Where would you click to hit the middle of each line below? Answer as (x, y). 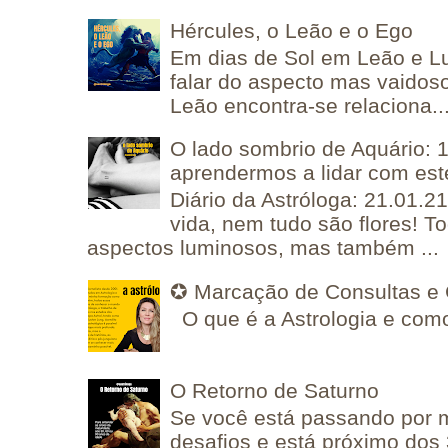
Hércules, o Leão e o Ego (292, 31)
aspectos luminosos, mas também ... (263, 248)
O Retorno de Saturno (275, 391)
